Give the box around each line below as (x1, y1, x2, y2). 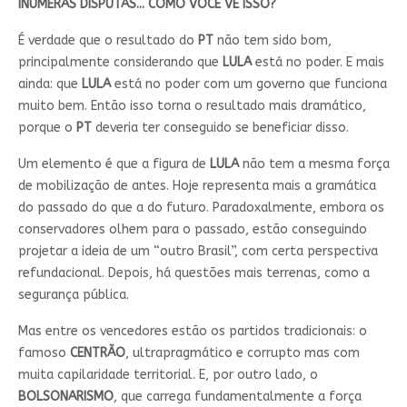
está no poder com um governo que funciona (110, 76, 387, 93)
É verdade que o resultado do (17, 33, 198, 49)
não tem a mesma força (238, 156, 390, 173)
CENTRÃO (69, 345, 125, 362)
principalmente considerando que (17, 55, 223, 71)
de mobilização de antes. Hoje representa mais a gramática (17, 178, 376, 194)
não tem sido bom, (213, 33, 332, 49)
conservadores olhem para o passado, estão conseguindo (17, 222, 367, 238)
